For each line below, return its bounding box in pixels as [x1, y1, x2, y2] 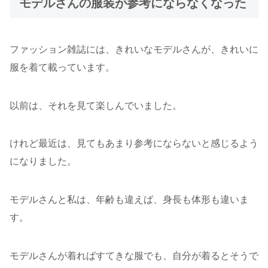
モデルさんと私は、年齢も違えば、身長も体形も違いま [10, 194, 249, 205]
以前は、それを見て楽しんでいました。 [10, 100, 182, 111]
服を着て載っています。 [10, 62, 115, 73]
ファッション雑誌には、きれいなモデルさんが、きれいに [10, 44, 258, 55]
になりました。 [10, 156, 77, 167]
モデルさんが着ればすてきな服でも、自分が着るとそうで [10, 250, 258, 261]
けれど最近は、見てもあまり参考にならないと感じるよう [10, 138, 258, 149]
